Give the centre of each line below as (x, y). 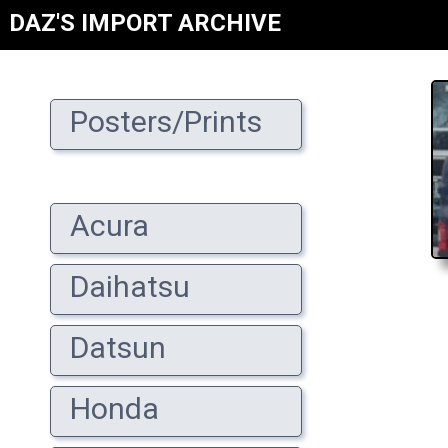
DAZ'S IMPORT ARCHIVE (145, 23)
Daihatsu (123, 286)
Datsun (111, 347)
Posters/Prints (159, 121)
